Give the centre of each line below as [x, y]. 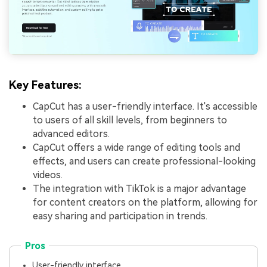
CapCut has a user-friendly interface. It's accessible [145, 107]
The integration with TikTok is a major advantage [139, 189]
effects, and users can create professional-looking [144, 162]
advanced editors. [71, 134]
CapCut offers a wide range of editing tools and [136, 148]
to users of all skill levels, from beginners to [130, 120]
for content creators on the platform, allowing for [145, 203]
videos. [48, 175]
